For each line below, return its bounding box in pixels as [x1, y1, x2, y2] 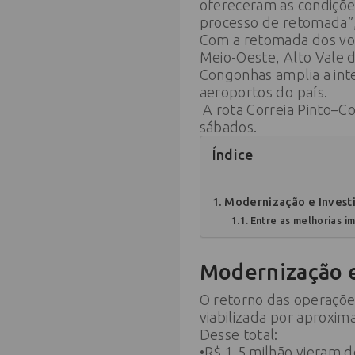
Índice [212, 147, 254, 163]
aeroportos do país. [199, 83, 328, 100]
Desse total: [199, 326, 278, 342]
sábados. [199, 118, 258, 135]
